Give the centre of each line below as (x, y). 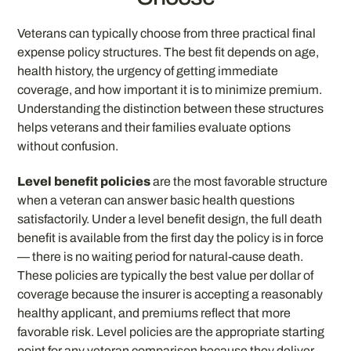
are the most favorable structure (239, 181)
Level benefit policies (84, 181)
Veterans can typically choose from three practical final (167, 33)
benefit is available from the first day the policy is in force (171, 237)
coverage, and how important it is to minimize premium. (170, 89)
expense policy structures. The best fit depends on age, (168, 52)
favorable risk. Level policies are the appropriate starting (171, 331)
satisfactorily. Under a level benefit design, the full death (170, 219)
